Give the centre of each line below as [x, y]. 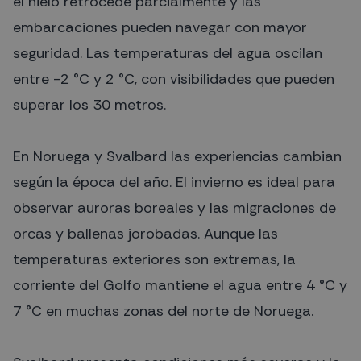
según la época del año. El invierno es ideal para [174, 183]
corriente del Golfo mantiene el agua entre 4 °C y [180, 286]
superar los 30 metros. [89, 105]
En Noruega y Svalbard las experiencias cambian [177, 157]
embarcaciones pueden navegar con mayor [160, 28]
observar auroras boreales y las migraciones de [174, 208]
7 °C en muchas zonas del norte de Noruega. [163, 311]
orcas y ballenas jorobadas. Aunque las [145, 234]
